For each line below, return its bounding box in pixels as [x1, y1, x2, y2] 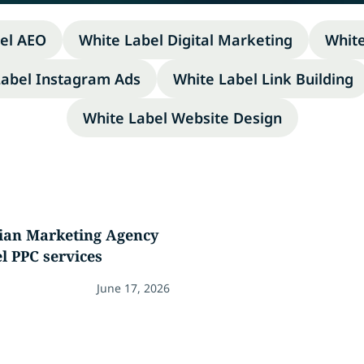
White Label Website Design [82, 108, 282, 128]
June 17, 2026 [97, 280, 170, 296]
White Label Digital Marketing [79, 30, 292, 50]
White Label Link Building [172, 69, 353, 89]
